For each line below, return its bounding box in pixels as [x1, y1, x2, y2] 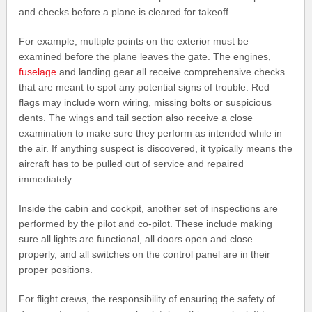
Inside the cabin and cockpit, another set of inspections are [19, 203, 279, 214]
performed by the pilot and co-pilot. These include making [19, 218, 273, 230]
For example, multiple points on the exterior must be [19, 36, 249, 47]
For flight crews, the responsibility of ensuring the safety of [19, 293, 276, 305]
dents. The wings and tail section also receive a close [19, 112, 253, 124]
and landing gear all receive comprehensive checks [56, 66, 286, 78]
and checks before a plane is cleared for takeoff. [19, 6, 232, 18]
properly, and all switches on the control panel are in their [19, 249, 271, 260]
